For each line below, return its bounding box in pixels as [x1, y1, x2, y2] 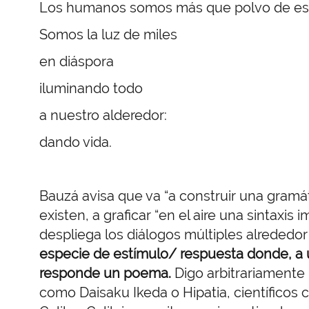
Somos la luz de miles [39, 26, 177, 43]
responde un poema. [39, 264, 171, 281]
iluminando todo [39, 79, 143, 97]
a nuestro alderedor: [39, 106, 167, 123]
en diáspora [39, 52, 114, 70]
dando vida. [39, 133, 112, 150]
